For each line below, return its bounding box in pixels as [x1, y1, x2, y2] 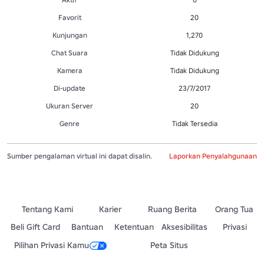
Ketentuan [114, 221, 154, 232]
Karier [99, 203, 122, 214]
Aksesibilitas [161, 221, 208, 232]
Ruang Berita [147, 203, 197, 214]
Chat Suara [51, 48, 88, 57]
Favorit [58, 12, 81, 22]
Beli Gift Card [11, 221, 60, 232]
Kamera [57, 65, 82, 75]
